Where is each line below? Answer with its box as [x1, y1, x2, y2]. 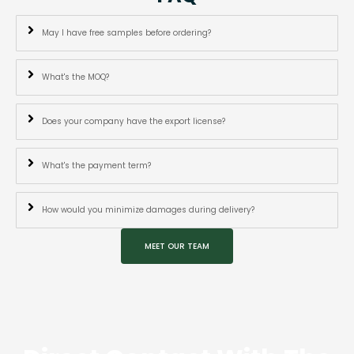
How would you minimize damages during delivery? [42, 203, 254, 216]
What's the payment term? [42, 159, 151, 171]
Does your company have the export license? [42, 115, 225, 127]
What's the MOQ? [42, 70, 109, 83]
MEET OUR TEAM [145, 239, 209, 252]
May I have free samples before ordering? [42, 26, 211, 39]
